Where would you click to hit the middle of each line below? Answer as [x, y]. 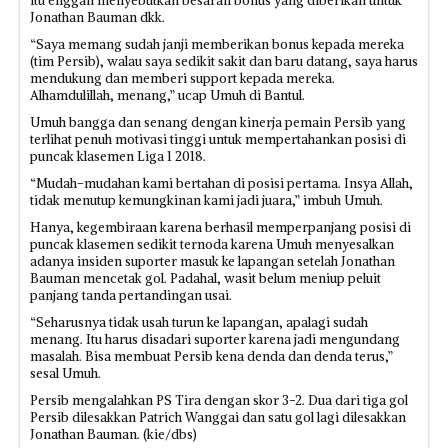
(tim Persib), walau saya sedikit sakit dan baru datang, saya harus [224, 61]
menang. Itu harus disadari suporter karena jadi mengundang [215, 339]
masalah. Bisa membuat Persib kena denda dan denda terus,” [211, 356]
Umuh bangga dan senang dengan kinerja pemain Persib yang [218, 122]
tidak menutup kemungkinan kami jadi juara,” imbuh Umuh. [206, 200]
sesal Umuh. [65, 373]
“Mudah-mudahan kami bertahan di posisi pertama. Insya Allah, [221, 183]
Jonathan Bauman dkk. [97, 17]
